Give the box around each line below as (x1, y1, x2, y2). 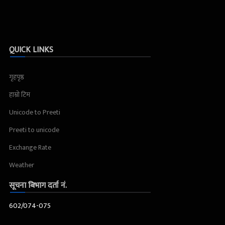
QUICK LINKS (9, 43, 53, 57)
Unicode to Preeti (9, 106, 60, 119)
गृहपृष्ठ (9, 71, 24, 83)
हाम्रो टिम (9, 89, 30, 101)
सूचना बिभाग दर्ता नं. (9, 179, 67, 193)
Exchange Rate (9, 142, 51, 154)
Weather (9, 159, 34, 171)
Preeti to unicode (9, 124, 59, 136)
